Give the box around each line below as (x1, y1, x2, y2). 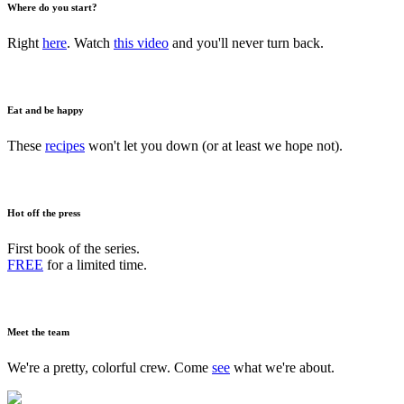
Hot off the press (7, 207, 80, 218)
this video (114, 35, 169, 51)
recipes (45, 137, 85, 153)
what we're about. (230, 359, 335, 375)
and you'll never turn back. (169, 35, 324, 51)
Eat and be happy (7, 105, 84, 115)
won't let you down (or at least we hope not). (85, 137, 343, 153)
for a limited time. (43, 256, 147, 272)
